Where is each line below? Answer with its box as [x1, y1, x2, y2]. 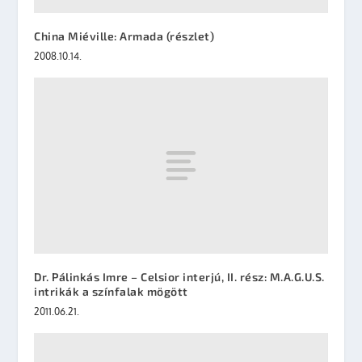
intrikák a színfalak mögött [34, 284, 188, 298]
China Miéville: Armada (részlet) [34, 28, 215, 43]
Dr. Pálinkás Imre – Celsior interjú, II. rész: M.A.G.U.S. [34, 269, 325, 284]
